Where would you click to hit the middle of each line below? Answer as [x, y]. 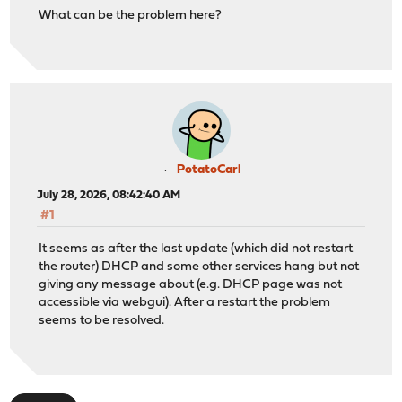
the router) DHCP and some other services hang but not [199, 267]
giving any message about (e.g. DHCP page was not [191, 284]
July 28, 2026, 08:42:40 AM [109, 196]
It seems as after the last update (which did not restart [196, 249]
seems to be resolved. [102, 320]
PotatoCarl [209, 170]
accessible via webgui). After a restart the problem [185, 302]
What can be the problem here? [131, 16]
